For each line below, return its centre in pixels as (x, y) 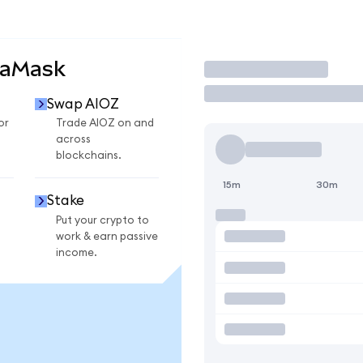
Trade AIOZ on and (105, 124)
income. (77, 252)
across (73, 140)
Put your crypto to (102, 220)
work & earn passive (107, 236)
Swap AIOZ (83, 104)
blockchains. (89, 156)
